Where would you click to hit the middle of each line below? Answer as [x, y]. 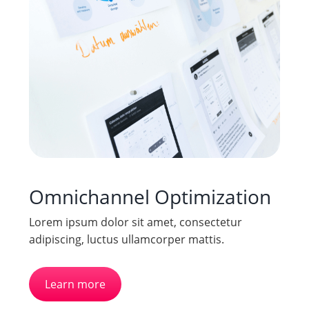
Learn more [76, 284]
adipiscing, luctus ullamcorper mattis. [126, 239]
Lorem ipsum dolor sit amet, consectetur [135, 222]
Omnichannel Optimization [150, 196]
